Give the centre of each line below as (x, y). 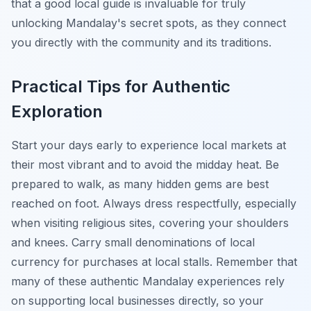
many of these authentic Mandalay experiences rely (148, 281)
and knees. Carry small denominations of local (133, 242)
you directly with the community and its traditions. (141, 42)
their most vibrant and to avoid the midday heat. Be (145, 164)
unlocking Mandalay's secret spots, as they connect (149, 23)
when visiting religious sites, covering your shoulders (150, 222)
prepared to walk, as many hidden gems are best (140, 184)
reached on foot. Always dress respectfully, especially (154, 203)
